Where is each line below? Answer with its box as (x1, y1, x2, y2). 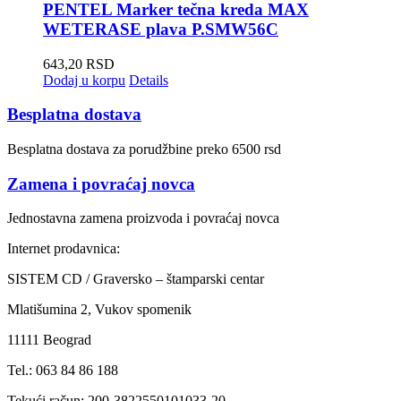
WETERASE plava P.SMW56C (43, 19, 278, 38)
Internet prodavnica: (7, 241, 120, 257)
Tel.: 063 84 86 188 (7, 363, 118, 379)
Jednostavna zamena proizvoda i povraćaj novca (7, 210, 279, 226)
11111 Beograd (7, 332, 91, 348)
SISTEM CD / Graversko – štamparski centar (7, 271, 264, 287)
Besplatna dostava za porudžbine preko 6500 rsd (7, 141, 281, 157)
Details (129, 72, 168, 88)
